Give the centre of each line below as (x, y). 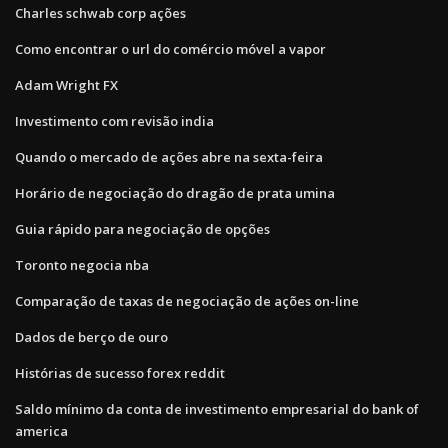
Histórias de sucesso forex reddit (120, 372)
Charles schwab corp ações (100, 12)
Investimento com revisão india (114, 120)
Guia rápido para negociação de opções (142, 228)
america (41, 430)
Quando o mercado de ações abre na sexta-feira (169, 156)
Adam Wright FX (66, 84)
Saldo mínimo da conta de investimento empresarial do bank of (217, 408)
